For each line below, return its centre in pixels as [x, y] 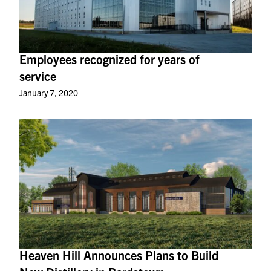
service [38, 76]
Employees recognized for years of [109, 59]
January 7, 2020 [49, 92]
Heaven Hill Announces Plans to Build [119, 255]
